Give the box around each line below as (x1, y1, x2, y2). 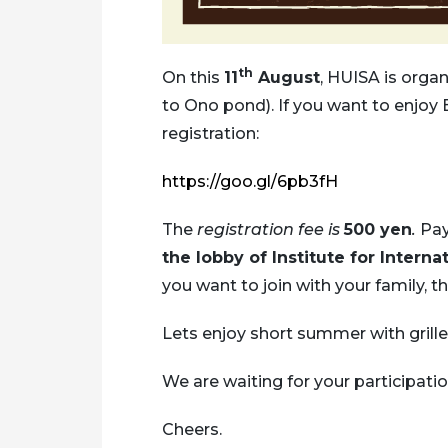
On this (162, 67, 224, 87)
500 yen (344, 219, 412, 239)
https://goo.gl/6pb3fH (162, 171, 338, 191)
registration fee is (193, 219, 344, 239)
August (253, 67, 320, 87)
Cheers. (162, 419, 222, 439)
